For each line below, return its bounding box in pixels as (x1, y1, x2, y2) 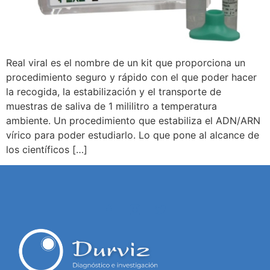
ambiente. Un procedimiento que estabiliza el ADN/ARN (6, 115, 260, 127)
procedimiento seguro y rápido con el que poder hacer (6, 71, 257, 83)
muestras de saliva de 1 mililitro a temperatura (6, 100, 217, 112)
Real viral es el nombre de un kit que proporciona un (6, 57, 245, 69)
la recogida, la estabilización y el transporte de (6, 86, 221, 98)
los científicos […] (6, 143, 87, 155)
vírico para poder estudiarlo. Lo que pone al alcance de (6, 129, 259, 141)
